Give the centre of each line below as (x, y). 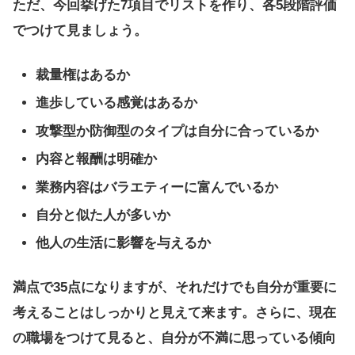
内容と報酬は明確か (97, 159)
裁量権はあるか (83, 74)
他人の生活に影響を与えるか (124, 243)
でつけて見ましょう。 (80, 31)
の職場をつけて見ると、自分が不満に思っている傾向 (174, 338)
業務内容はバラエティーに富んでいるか (157, 187)
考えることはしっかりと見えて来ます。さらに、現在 (174, 313)
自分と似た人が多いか (103, 215)
